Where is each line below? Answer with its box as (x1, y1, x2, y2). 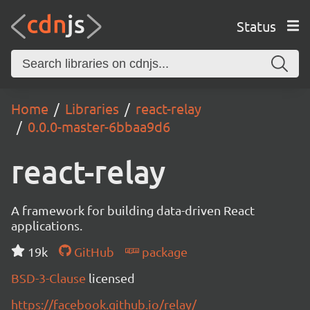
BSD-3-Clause (11, 271, 89, 285)
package (138, 244, 188, 259)
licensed (89, 271, 135, 285)
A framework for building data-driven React (11, 203, 255, 217)
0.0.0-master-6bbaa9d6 (28, 118, 170, 135)
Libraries (65, 100, 119, 117)
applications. (11, 218, 82, 232)
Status (236, 17, 276, 35)
